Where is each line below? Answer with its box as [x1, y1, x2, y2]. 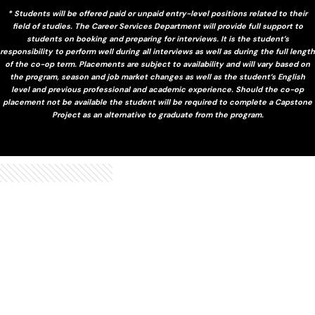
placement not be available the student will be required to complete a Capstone [3, 96, 312, 107]
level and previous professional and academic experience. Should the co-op [11, 84, 304, 94]
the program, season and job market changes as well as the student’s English [10, 71, 305, 82]
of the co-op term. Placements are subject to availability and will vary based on [5, 58, 310, 69]
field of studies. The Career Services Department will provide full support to [12, 20, 303, 31]
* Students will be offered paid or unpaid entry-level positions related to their [8, 8, 307, 18]
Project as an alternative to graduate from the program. [51, 109, 264, 120]
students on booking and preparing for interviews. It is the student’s [26, 33, 289, 44]
